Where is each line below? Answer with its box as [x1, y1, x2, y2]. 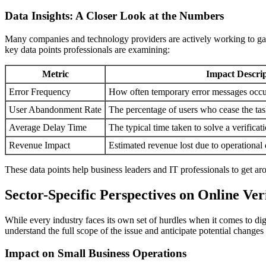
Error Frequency [9, 86, 71, 97]
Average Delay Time [9, 122, 87, 132]
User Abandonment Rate [9, 104, 102, 115]
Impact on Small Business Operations [5, 247, 186, 260]
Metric [42, 68, 69, 79]
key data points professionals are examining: [5, 44, 170, 55]
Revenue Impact [9, 140, 70, 150]
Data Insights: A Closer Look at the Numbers [5, 9, 224, 22]
